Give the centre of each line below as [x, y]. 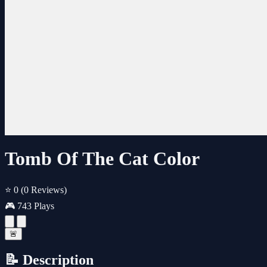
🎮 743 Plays [30, 206]
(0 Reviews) [44, 190]
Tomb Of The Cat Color [102, 159]
